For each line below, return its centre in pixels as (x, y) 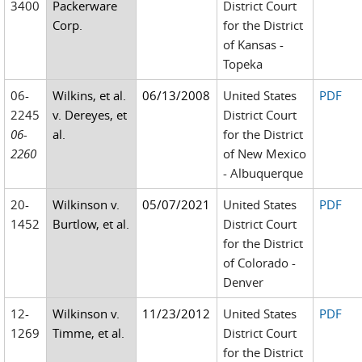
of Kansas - (254, 44)
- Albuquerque (263, 173)
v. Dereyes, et (90, 115)
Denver (244, 282)
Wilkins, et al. (90, 95)
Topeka (243, 64)
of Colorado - (260, 263)
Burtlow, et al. (91, 224)
